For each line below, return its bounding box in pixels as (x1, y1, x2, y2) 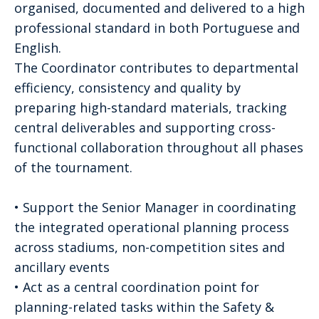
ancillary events (14, 258, 110, 276)
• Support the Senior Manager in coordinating (14, 198, 296, 216)
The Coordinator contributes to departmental (14, 58, 298, 76)
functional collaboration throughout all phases (14, 138, 303, 156)
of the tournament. (14, 158, 132, 176)
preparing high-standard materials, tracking (14, 98, 287, 116)
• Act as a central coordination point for (14, 278, 259, 296)
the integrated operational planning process (14, 218, 289, 236)
